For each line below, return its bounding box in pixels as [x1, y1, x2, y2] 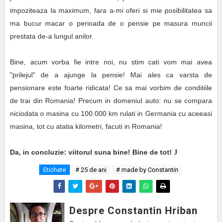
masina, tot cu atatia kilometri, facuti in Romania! [9, 122, 162, 131]
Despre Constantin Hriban [69, 205, 198, 217]
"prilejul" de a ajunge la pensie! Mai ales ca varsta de [9, 71, 213, 79]
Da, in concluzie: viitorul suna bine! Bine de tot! [9, 148, 174, 157]
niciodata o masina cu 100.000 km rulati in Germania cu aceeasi [9, 110, 213, 118]
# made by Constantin [116, 166, 179, 174]
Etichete [43, 166, 66, 174]
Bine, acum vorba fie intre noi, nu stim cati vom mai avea [9, 58, 213, 66]
